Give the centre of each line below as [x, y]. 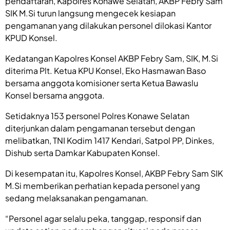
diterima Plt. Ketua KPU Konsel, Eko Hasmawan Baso [106, 70]
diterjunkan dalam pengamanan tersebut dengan [100, 128]
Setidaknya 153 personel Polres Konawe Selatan [97, 116]
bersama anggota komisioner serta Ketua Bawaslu [102, 83]
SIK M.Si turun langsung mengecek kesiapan [90, 13]
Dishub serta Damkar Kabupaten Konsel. [83, 152]
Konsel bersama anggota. [55, 95]
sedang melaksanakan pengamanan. [77, 198]
